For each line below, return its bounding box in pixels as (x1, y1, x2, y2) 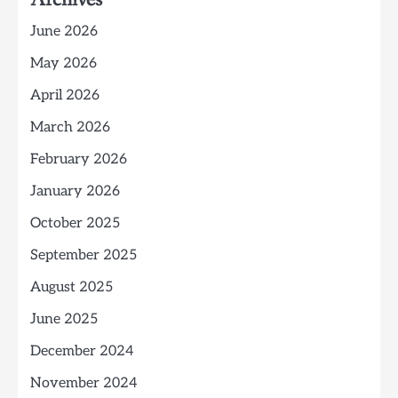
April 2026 (30, 87, 99, 105)
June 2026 (30, 23, 98, 41)
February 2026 (30, 151, 127, 169)
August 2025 (30, 279, 113, 297)
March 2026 (30, 119, 110, 137)
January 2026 (30, 183, 120, 201)
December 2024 (30, 343, 134, 361)
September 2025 (30, 247, 137, 265)
